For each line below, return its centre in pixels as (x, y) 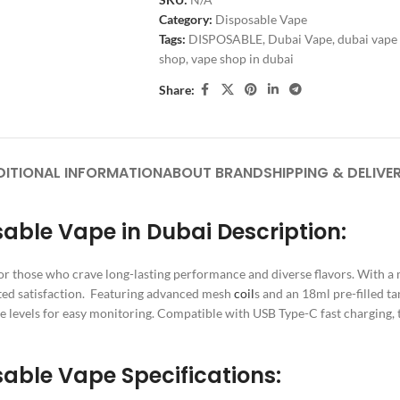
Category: (185, 19)
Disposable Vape (261, 19)
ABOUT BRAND (212, 173)
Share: (176, 89)
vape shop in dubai (242, 58)
